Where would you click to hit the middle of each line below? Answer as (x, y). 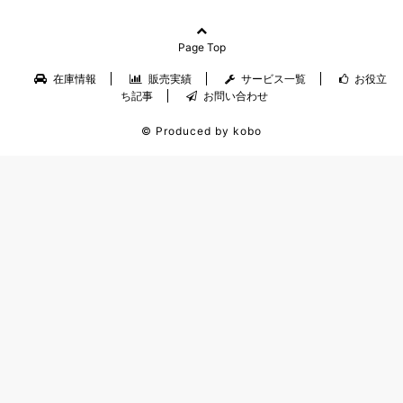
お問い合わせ (234, 96)
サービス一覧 (272, 79)
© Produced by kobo (201, 131)
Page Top (201, 47)
